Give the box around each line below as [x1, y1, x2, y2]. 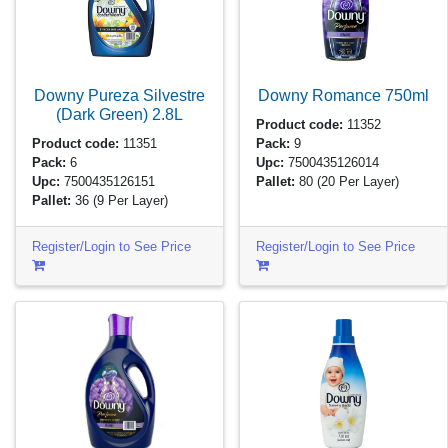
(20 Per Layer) [317, 173, 400, 189]
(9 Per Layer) [93, 192, 169, 208]
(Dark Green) [56, 105, 152, 124]
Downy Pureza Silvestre [34, 86, 205, 105]
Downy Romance [258, 86, 385, 105]
